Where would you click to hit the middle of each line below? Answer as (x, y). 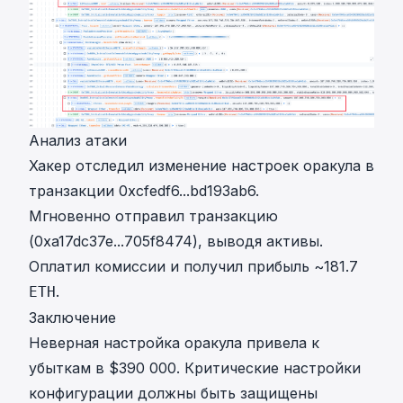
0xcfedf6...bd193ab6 (187, 191)
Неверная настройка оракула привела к (174, 343)
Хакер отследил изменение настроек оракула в (201, 166)
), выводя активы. (258, 242)
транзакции (74, 191)
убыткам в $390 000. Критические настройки (195, 368)
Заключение (72, 318)
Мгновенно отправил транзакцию (153, 216)
